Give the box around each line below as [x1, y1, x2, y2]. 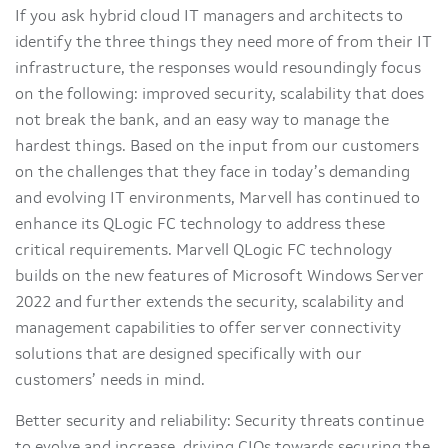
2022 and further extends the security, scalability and [15, 295, 404, 311]
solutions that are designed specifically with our [15, 347, 362, 363]
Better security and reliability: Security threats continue [15, 414, 424, 430]
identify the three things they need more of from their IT [15, 35, 432, 51]
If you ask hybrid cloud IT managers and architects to [15, 9, 403, 25]
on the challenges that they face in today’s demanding [15, 165, 410, 181]
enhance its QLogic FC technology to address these [15, 217, 385, 233]
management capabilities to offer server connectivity [15, 321, 401, 337]
